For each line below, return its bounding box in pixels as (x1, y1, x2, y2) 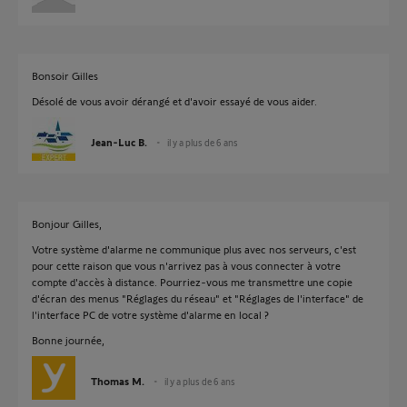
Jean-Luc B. (91, 135, 147, 148)
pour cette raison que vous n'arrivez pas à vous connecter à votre (32, 259, 341, 272)
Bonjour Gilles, (32, 217, 102, 230)
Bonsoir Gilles (32, 69, 98, 82)
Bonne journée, (32, 333, 104, 346)
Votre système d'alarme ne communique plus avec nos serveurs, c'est (32, 243, 356, 255)
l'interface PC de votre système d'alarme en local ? (32, 308, 269, 321)
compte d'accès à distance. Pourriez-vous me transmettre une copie (32, 275, 352, 288)
